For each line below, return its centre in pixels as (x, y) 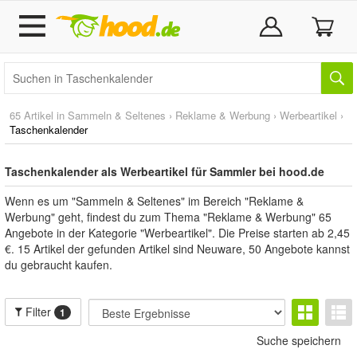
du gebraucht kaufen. (59, 265)
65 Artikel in (39, 115)
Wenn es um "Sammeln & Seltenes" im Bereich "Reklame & (154, 201)
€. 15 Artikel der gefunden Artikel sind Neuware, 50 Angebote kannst (177, 249)
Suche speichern (299, 340)
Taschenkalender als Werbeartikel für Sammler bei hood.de (165, 171)
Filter (39, 312)
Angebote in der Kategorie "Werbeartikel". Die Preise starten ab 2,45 (177, 233)
